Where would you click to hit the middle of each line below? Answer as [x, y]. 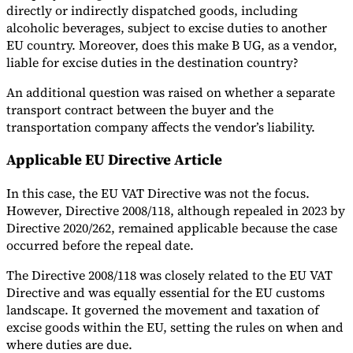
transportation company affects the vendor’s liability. [162, 126]
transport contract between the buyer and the [140, 109]
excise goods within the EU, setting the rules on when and [175, 327]
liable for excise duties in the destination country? [152, 62]
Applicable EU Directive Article [114, 160]
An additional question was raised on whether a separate [171, 92]
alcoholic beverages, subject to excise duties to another [167, 27]
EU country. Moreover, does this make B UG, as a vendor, [172, 45]
